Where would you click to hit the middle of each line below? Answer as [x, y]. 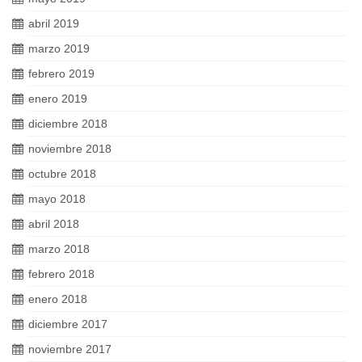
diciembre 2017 [68, 324]
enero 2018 [58, 299]
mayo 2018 [57, 199]
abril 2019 [54, 24]
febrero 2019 [61, 74]
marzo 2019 [59, 49]
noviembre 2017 [70, 349]
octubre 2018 [62, 174]
